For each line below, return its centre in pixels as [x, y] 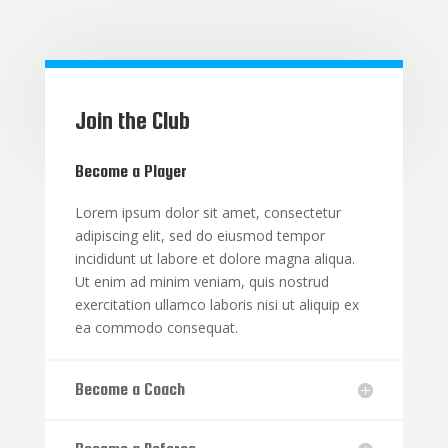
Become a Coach [129, 389]
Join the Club [132, 120]
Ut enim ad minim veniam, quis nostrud [201, 281]
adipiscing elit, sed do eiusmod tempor [199, 235]
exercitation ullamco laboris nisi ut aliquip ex [216, 304]
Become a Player [130, 171]
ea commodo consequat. [156, 327]
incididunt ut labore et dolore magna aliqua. [214, 258]
